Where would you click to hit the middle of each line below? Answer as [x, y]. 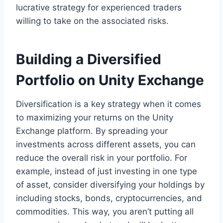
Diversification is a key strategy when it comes [109, 104]
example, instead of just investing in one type [107, 171]
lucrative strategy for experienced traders [99, 8]
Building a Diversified [89, 59]
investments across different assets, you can [106, 145]
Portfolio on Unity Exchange [110, 80]
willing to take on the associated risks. [92, 21]
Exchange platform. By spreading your [92, 131]
